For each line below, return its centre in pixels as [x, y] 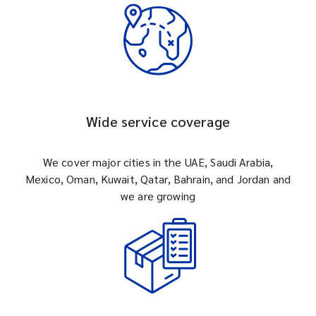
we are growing [158, 196]
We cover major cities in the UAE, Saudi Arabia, [158, 162]
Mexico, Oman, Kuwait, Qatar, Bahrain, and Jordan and [158, 179]
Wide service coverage [158, 121]
